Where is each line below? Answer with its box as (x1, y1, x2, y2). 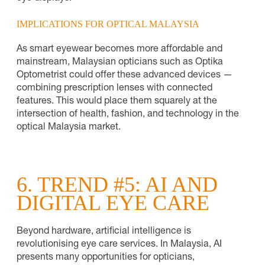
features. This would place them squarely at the (17, 96, 217, 106)
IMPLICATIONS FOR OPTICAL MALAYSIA (17, 18, 199, 29)
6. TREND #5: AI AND (17, 172, 218, 196)
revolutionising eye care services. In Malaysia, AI (17, 240, 222, 250)
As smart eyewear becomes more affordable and (17, 44, 222, 54)
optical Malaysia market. (17, 122, 121, 132)
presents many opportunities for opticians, (17, 253, 195, 263)
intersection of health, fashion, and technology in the (17, 109, 239, 119)
